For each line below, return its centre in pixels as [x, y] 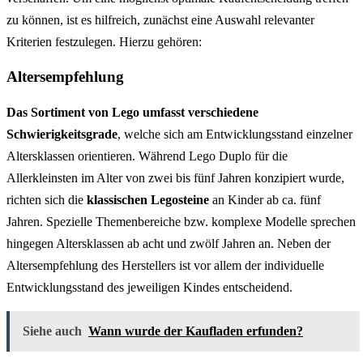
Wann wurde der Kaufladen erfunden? [196, 331]
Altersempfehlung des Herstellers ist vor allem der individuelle [165, 265]
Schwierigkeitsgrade [62, 134]
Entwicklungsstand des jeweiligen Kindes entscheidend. [149, 287]
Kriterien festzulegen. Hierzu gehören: [104, 42]
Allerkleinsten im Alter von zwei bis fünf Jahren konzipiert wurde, [175, 177]
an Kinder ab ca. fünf [265, 199]
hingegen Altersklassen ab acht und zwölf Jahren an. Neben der [169, 243]
